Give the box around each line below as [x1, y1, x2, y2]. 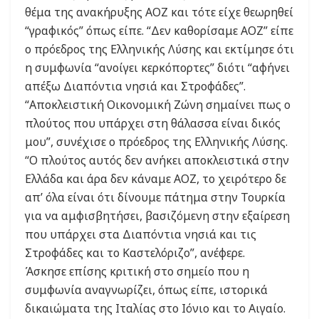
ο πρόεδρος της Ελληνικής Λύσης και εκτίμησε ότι [25, 41, 294, 58]
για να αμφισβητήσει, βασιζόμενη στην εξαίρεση [25, 208, 290, 224]
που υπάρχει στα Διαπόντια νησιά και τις [25, 226, 256, 243]
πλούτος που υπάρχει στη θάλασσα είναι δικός [25, 115, 281, 132]
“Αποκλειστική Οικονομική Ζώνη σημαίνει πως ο [25, 97, 291, 113]
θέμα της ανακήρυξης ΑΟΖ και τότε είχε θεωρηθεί [25, 4, 293, 21]
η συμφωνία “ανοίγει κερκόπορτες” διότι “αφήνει [25, 60, 290, 76]
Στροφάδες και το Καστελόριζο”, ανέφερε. [25, 245, 245, 261]
